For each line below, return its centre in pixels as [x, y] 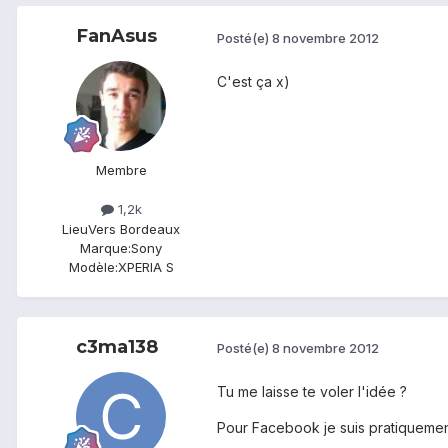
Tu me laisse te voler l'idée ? [312, 391]
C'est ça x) [253, 81]
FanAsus [117, 36]
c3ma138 [117, 346]
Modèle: [93, 266]
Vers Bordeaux [134, 228]
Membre [121, 170]
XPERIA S [145, 266]
